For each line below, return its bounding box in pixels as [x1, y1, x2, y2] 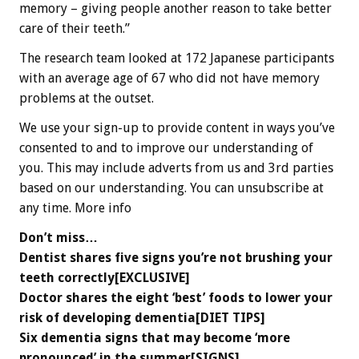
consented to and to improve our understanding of [19, 140, 313, 156]
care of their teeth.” [19, 21, 130, 37]
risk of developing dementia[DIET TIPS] [19, 310, 265, 326]
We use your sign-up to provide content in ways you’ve [19, 120, 335, 136]
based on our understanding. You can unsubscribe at [19, 180, 324, 196]
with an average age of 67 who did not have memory [19, 71, 320, 87]
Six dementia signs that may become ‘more [19, 330, 290, 346]
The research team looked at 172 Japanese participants [19, 50, 334, 67]
